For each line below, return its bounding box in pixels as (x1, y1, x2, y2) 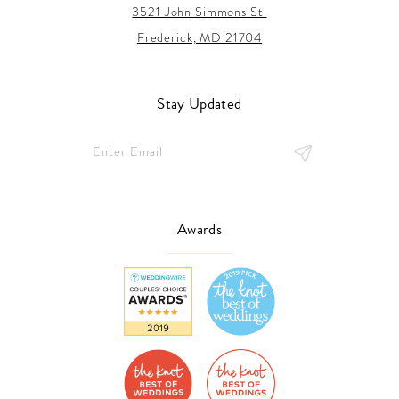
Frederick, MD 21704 (136, 28, 263, 47)
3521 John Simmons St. (132, 3, 267, 21)
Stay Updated (157, 93, 242, 116)
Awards (176, 218, 222, 241)
